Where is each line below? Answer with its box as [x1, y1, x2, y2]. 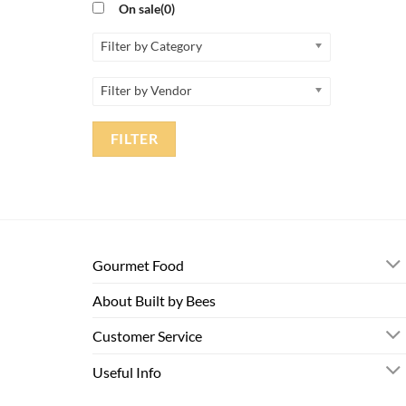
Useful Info [92, 362, 161, 381]
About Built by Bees [92, 292, 216, 310]
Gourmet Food [92, 256, 184, 275]
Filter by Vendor [101, 82, 192, 98]
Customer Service [92, 327, 202, 345]
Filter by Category [101, 37, 202, 53]
